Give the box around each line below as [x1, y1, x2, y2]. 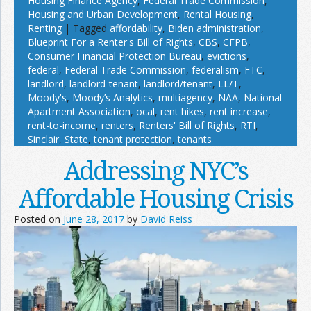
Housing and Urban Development [28, 7, 178, 21]
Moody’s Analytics [72, 90, 153, 104]
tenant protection [94, 132, 172, 146]
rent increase [210, 104, 268, 118]
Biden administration [168, 21, 261, 35]
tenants [178, 132, 212, 146]
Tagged [73, 21, 107, 35]
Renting [28, 21, 62, 35]
